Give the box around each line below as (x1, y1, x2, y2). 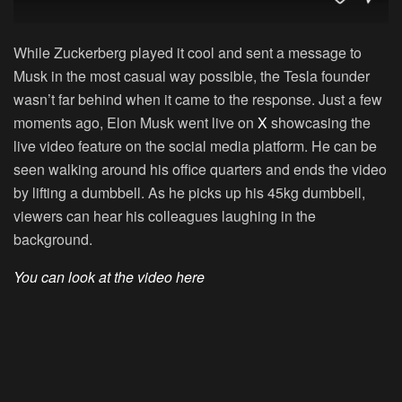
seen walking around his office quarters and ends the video (13, 159, 387, 180)
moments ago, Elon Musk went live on (13, 112, 258, 134)
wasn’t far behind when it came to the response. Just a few (13, 89, 382, 110)
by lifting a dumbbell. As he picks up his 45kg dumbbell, (13, 182, 365, 204)
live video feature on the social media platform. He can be (13, 135, 377, 157)
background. (13, 229, 92, 250)
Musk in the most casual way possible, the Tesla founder (13, 66, 370, 87)
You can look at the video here (13, 267, 205, 288)
